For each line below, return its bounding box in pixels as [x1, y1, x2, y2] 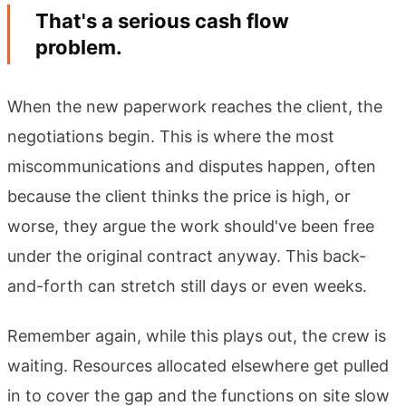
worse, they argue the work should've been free [7, 216, 374, 236]
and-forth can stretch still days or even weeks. [7, 275, 367, 295]
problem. [35, 34, 122, 59]
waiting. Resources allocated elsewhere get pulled [7, 355, 389, 375]
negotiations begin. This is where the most [7, 126, 334, 146]
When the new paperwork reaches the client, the [7, 96, 382, 116]
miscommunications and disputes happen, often [7, 156, 376, 176]
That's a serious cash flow [35, 8, 289, 33]
